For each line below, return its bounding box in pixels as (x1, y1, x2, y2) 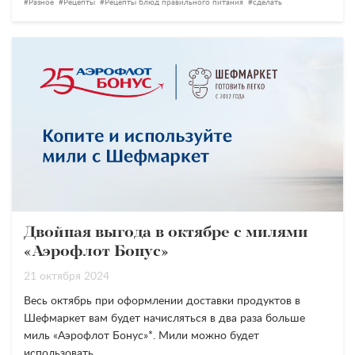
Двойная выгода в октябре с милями (24, 225, 308, 241)
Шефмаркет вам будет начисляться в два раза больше (24, 313, 305, 324)
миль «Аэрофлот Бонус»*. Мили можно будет (24, 330, 259, 342)
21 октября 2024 (24, 271, 109, 282)
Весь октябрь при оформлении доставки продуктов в (24, 296, 300, 307)
